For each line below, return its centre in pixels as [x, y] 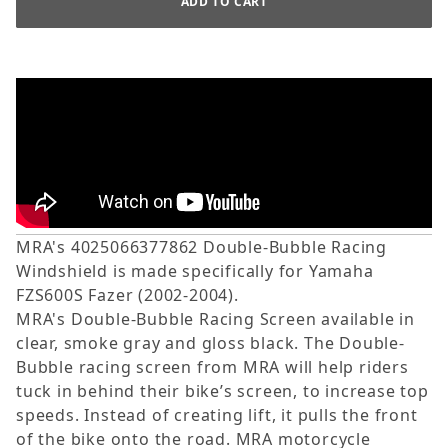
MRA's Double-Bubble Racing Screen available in [215, 319]
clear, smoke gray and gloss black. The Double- [210, 343]
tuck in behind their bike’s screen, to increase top [222, 391]
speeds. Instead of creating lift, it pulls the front [217, 415]
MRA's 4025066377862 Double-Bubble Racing [201, 247]
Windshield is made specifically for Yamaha [195, 271]
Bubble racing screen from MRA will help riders [212, 367]
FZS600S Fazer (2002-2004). [127, 295]
